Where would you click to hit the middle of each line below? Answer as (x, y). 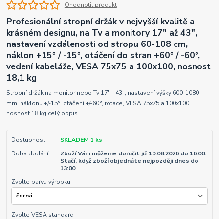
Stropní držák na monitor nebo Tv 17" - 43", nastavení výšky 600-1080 (103, 93)
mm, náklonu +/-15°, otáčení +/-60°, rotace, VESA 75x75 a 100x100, (99, 103)
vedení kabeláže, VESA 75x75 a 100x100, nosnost (109, 67)
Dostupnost (28, 140)
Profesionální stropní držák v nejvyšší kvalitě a (101, 22)
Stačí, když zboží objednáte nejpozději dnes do (129, 161)
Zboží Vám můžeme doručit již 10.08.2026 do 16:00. (133, 154)
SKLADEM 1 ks (81, 140)
